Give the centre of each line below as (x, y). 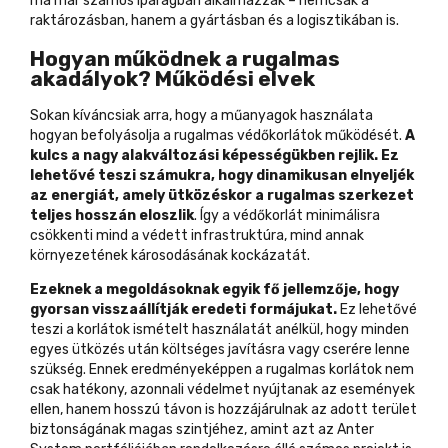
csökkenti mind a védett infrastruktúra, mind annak (197, 236)
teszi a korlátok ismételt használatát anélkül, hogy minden (219, 330)
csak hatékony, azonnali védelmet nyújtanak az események (222, 390)
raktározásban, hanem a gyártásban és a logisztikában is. (214, 21)
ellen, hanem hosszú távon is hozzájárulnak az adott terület (223, 410)
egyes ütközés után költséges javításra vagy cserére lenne (220, 350)
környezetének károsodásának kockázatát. (170, 256)
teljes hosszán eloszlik (112, 216)
